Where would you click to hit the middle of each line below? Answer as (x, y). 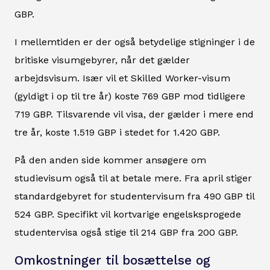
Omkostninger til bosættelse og (112, 261)
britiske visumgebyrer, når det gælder (102, 60)
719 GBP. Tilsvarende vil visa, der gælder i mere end (134, 115)
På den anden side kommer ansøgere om (110, 160)
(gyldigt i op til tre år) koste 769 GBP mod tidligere (130, 96)
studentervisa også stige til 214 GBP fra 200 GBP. (126, 233)
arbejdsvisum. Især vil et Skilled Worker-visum (122, 78)
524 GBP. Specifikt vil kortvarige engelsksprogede (128, 215)
